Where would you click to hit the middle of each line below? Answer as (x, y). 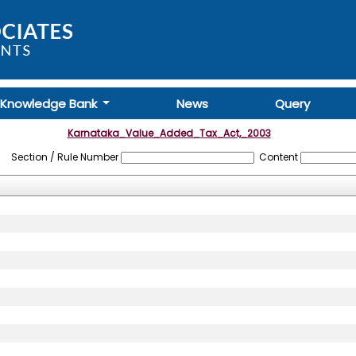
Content (278, 157)
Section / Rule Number (65, 157)
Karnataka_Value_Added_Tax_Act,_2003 (169, 133)
